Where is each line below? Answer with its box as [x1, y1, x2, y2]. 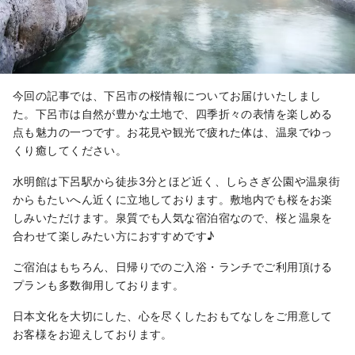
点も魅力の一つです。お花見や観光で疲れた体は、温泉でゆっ [13, 125, 333, 139]
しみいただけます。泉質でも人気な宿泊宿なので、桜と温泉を [13, 211, 333, 225]
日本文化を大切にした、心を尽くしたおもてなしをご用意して [13, 309, 333, 323]
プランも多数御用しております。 [13, 278, 185, 292]
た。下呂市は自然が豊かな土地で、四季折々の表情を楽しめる [13, 107, 333, 121]
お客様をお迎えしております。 [13, 327, 173, 342]
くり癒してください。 [13, 143, 128, 158]
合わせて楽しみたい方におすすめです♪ [13, 229, 215, 243]
